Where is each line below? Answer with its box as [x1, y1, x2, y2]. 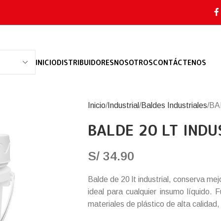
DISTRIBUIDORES [57, 57, 114, 67]
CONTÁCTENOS [153, 57, 206, 67]
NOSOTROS [114, 57, 153, 67]
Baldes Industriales [141, 101, 207, 110]
